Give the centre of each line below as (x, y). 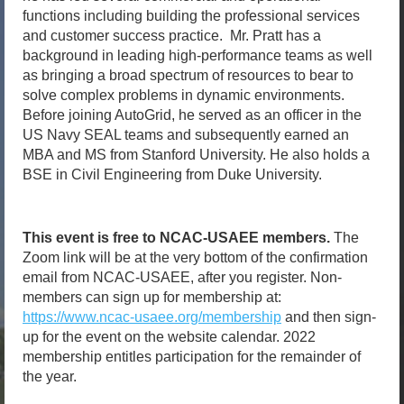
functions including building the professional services (191, 16)
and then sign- (329, 317)
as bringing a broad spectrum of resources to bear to (188, 76)
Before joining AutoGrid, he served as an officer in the (192, 115)
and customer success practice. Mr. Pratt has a (172, 36)
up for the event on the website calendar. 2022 (169, 336)
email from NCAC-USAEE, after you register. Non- (182, 277)
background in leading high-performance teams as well (197, 56)
